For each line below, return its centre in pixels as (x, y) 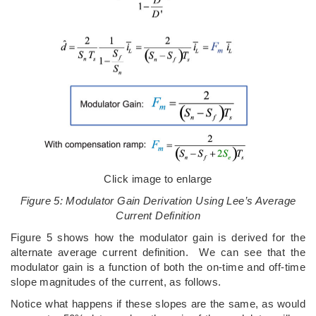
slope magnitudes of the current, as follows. (116, 282)
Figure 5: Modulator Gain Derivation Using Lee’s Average (158, 201)
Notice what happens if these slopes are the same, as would (158, 304)
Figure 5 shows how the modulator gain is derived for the (158, 237)
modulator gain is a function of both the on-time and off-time (158, 267)
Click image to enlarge (158, 179)
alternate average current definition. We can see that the (158, 252)
